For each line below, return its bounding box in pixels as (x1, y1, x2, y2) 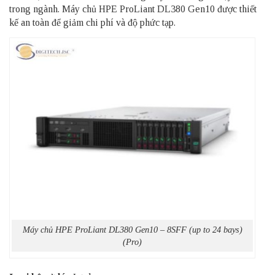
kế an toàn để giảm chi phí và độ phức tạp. (9, 17, 176, 28)
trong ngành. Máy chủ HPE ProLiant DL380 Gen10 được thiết (9, 4, 257, 15)
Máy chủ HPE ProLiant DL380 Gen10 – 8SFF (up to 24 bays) (22, 224, 242, 234)
